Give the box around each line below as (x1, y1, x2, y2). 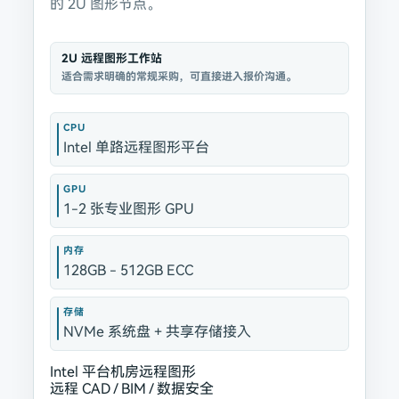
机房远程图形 (110, 363, 196, 380)
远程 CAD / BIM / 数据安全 (49, 380, 214, 397)
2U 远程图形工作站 (61, 52, 162, 65)
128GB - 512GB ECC (62, 262, 193, 279)
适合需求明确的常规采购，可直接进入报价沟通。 (61, 70, 297, 83)
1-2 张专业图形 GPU (62, 200, 194, 217)
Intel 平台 (49, 363, 110, 380)
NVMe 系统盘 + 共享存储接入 (62, 323, 251, 340)
